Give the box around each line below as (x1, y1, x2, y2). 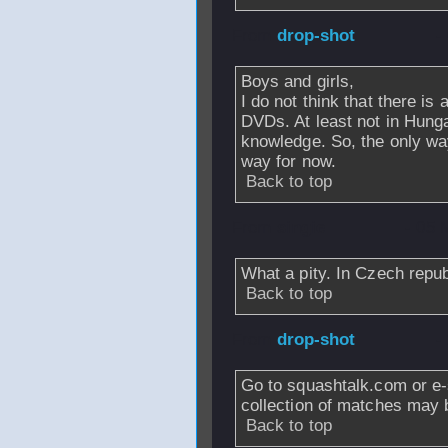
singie (276, 218, 326, 237)
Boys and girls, (240, 72, 355, 91)
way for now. (240, 152, 336, 171)
